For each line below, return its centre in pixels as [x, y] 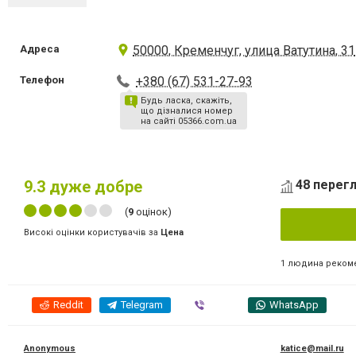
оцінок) [153, 212]
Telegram [142, 304]
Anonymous [50, 348]
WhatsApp [294, 304]
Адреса [40, 49]
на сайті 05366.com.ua [189, 121]
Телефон [42, 80]
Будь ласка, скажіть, [187, 101]
